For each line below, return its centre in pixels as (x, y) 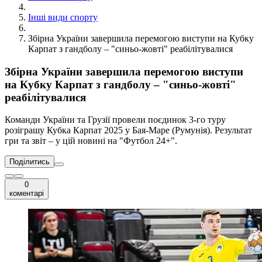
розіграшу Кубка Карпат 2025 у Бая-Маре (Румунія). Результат (128, 130)
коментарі (27, 194)
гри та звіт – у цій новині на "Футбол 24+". (91, 141)
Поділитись (30, 162)
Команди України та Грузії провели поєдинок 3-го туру (115, 120)
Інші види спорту (63, 17)
